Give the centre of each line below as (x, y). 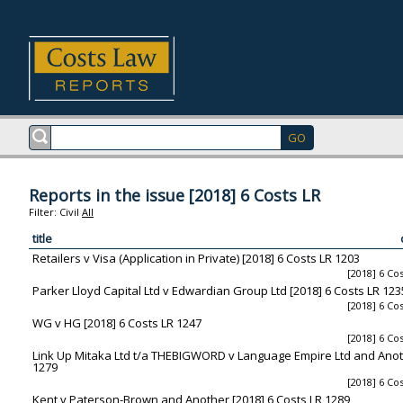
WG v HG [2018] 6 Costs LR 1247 (117, 322)
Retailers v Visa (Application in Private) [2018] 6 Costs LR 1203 (196, 258)
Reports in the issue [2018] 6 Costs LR (175, 195)
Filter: (44, 211)
